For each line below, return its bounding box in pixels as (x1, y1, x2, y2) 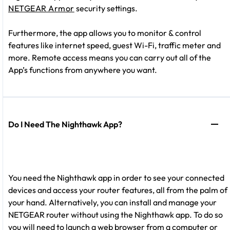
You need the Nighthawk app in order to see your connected (8, 172, 224, 183)
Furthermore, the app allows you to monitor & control (8, 27, 201, 38)
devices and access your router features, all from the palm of (8, 184, 227, 195)
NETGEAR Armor (8, 3, 74, 13)
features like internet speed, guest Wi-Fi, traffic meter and (8, 40, 221, 50)
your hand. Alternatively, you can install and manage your (8, 197, 217, 207)
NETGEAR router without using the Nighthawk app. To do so (8, 209, 223, 220)
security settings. (74, 3, 138, 13)
